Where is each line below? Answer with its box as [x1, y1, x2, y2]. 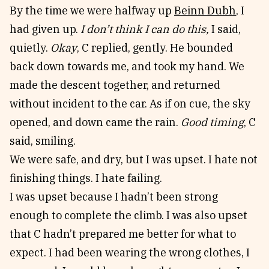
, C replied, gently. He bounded [77, 41, 233, 55]
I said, [209, 22, 241, 36]
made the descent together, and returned [10, 78, 220, 92]
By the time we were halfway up [10, 4, 174, 17]
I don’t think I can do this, [80, 22, 209, 36]
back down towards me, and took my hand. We [10, 59, 244, 73]
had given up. [10, 22, 80, 36]
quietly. [10, 41, 50, 55]
